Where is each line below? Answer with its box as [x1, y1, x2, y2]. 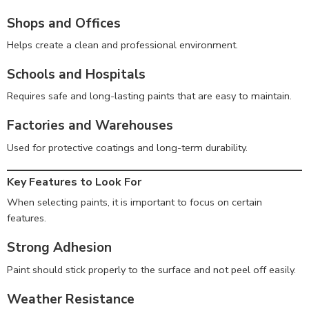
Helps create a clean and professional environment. [7, 38, 238, 52]
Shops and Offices [7, 14, 121, 32]
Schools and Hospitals [7, 65, 146, 83]
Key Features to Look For [7, 175, 141, 190]
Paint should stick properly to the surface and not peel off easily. [7, 262, 296, 277]
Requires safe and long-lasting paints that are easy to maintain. [7, 89, 292, 103]
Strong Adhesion [7, 239, 112, 257]
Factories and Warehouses [7, 117, 173, 135]
